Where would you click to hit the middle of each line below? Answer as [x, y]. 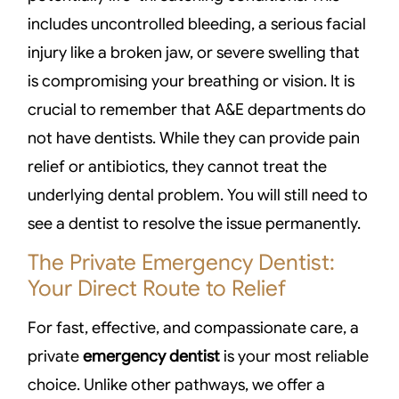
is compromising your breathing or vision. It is [191, 81]
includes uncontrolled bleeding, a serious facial [197, 24]
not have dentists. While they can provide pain [194, 138]
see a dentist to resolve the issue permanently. [195, 224]
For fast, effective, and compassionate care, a [194, 327]
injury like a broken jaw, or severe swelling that [194, 53]
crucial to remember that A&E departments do [197, 110]
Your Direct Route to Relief [157, 288]
